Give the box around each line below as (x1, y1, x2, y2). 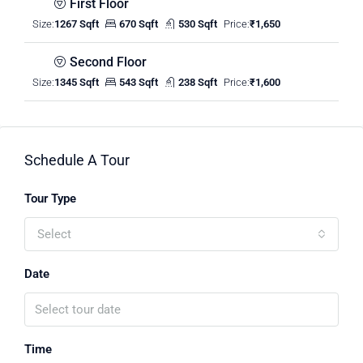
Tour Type (24, 191, 76, 206)
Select (37, 227, 71, 241)
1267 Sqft (54, 18, 99, 30)
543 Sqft (119, 76, 158, 88)
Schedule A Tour (24, 152, 130, 169)
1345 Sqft (54, 76, 99, 88)
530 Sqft (178, 18, 217, 30)
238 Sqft (178, 76, 217, 88)
